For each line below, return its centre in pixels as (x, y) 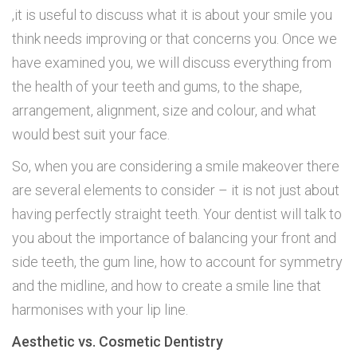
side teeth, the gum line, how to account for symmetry (177, 262)
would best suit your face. (91, 135)
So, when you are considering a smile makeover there (176, 167)
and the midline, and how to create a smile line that (167, 286)
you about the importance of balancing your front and (174, 238)
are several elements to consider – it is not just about (176, 190)
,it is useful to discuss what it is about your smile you (172, 15)
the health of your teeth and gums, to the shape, (157, 87)
